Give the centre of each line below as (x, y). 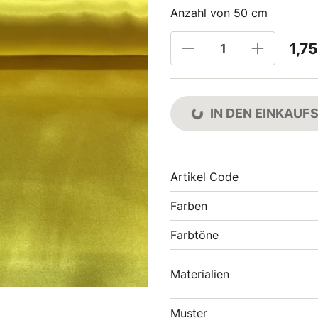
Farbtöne (194, 235)
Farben (189, 206)
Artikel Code (204, 177)
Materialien (200, 274)
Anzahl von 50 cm (219, 13)
